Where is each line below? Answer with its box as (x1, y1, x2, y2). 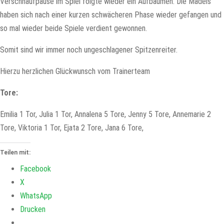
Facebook (20, 164, 51, 173)
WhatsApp (20, 191, 52, 200)
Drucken (20, 204, 45, 214)
